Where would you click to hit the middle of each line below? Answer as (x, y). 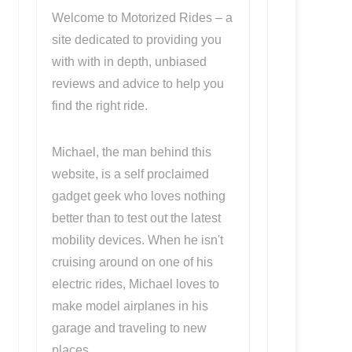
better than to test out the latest (136, 218)
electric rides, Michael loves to (135, 284)
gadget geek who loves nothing (138, 196)
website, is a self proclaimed (130, 174)
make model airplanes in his (130, 306)
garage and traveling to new (129, 328)
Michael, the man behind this (131, 152)
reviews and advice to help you (137, 84)
